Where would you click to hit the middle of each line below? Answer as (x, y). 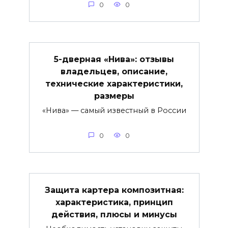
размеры (114, 96)
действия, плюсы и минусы (114, 214)
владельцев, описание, (114, 71)
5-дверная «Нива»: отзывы (114, 59)
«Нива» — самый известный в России (114, 110)
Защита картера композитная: (114, 190)
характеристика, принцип (114, 202)
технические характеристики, (114, 83)
